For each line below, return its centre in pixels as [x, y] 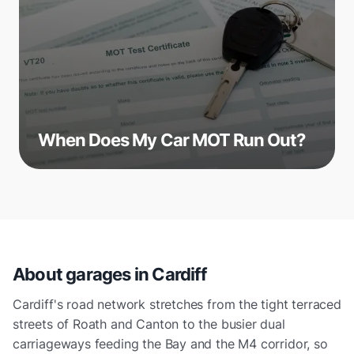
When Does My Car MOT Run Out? [172, 139]
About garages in [83, 274]
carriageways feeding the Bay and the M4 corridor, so [170, 343]
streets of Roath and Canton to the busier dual [149, 324]
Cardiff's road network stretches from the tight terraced [177, 304]
